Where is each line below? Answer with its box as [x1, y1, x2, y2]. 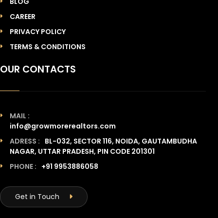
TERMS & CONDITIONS [10, 42, 86, 52]
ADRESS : [10, 136, 40, 146]
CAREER [10, 12, 36, 21]
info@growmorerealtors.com [10, 121, 116, 131]
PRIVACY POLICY [10, 27, 66, 36]
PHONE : [10, 162, 36, 171]
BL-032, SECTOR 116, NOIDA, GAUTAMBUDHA [45, 136, 197, 146]
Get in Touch [15, 192, 59, 201]
